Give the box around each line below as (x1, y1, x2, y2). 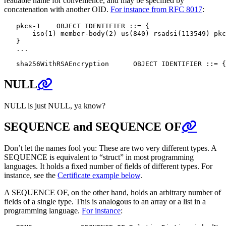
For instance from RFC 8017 (110, 5, 202, 14)
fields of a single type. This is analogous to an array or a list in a (4, 197, 206, 206)
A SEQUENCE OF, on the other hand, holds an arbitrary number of (4, 188, 221, 197)
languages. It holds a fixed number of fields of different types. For (4, 162, 212, 171)
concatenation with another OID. (4, 5, 110, 14)
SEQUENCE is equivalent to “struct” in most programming (4, 153, 194, 162)
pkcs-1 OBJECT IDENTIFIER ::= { (4, 22, 149, 30)
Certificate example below (58, 171, 140, 180)
